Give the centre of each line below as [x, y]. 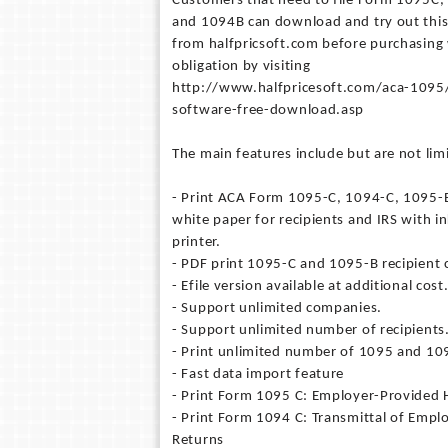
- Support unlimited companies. [277, 308]
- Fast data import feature [258, 374]
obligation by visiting [241, 66]
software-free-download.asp [268, 110]
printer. [196, 242]
